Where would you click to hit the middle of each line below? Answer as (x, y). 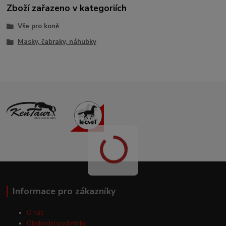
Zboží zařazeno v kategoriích (67, 8)
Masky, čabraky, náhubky (57, 42)
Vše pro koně (38, 26)
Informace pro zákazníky (64, 191)
